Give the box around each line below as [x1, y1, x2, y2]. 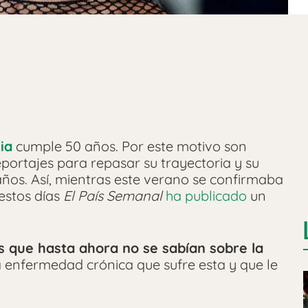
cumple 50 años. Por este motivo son [12, 137, 247, 155]
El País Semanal [63, 186, 162, 204]
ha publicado [166, 186, 247, 204]
